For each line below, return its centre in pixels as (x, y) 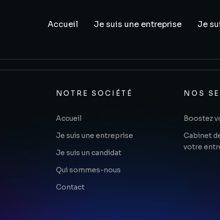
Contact (70, 187)
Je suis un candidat (88, 153)
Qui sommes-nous (88, 170)
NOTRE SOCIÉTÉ (94, 93)
